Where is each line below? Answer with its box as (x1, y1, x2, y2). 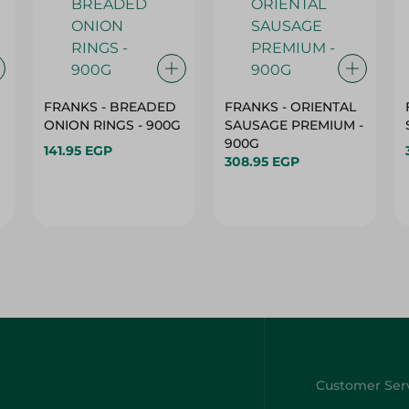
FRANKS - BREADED (44, 99, 177, 115)
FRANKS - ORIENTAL (224, 99, 356, 115)
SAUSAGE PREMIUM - (224, 117, 363, 133)
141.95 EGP (44, 142, 113, 159)
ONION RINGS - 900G (44, 117, 182, 133)
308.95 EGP (224, 153, 299, 170)
